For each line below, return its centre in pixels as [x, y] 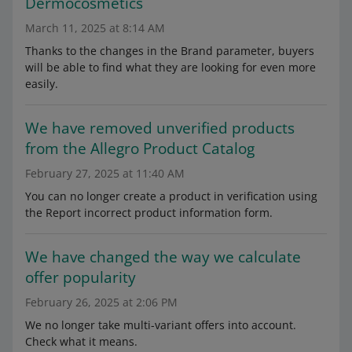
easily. [42, 84]
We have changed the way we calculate [163, 257]
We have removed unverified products [160, 128]
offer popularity [81, 277]
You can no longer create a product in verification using [171, 196]
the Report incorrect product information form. [149, 213]
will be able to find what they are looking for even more [170, 67]
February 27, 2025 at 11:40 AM [105, 173]
